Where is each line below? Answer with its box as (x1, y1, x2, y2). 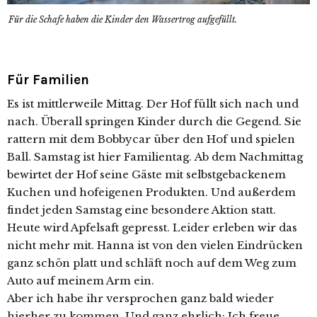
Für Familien (7, 72, 89, 88)
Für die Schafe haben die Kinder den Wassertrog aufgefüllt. (8, 14, 237, 25)
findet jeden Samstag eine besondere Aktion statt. (7, 203, 276, 217)
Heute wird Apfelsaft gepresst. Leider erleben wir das (7, 221, 297, 235)
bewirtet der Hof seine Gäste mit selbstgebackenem (7, 168, 286, 182)
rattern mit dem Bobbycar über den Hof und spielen (7, 132, 295, 146)
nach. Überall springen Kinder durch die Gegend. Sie (7, 115, 301, 129)
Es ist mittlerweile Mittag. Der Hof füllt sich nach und (7, 97, 299, 111)
